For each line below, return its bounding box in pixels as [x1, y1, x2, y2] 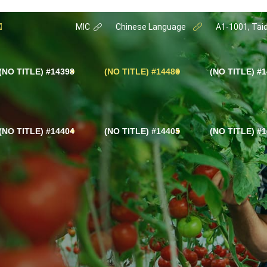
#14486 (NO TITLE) [151, 67, 180, 76]
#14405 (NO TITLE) [151, 126, 180, 136]
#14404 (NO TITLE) [46, 126, 74, 136]
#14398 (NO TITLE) [46, 67, 74, 76]
